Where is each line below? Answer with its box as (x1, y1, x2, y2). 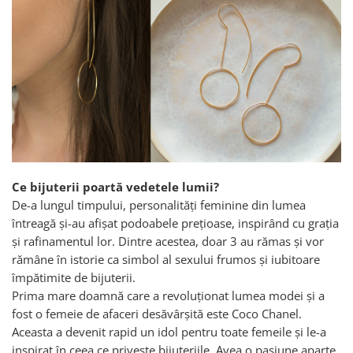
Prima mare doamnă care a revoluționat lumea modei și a (12, 288, 325, 304)
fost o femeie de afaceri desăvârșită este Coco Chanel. (12, 306, 302, 322)
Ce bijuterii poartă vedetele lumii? (12, 179, 219, 195)
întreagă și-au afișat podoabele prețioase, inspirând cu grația (12, 215, 339, 232)
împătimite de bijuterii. (12, 269, 136, 286)
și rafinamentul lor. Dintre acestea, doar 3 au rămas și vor (12, 233, 324, 250)
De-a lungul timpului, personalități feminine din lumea (12, 197, 306, 214)
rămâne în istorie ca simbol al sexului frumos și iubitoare (12, 251, 320, 268)
